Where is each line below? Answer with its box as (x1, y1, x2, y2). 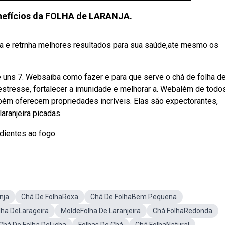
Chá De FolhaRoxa (21, 193, 78, 201)
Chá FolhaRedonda (153, 207, 212, 215)
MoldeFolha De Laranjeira (61, 207, 141, 215)
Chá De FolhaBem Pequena (90, 193, 177, 201)
